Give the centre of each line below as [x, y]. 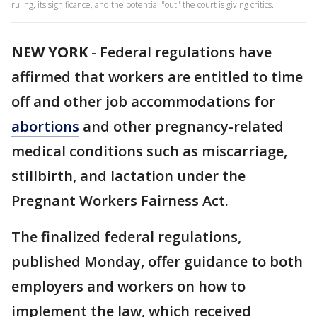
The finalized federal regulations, [126, 237]
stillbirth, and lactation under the [128, 176]
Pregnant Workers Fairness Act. [122, 201]
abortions [45, 126]
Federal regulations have [186, 52]
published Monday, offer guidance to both [157, 261]
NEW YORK [50, 52]
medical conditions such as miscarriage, [149, 151]
